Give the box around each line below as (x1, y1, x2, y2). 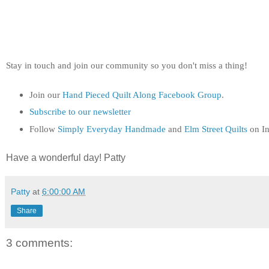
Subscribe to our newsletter (29, 106, 131, 117)
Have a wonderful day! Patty (6, 152, 125, 163)
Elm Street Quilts (184, 123, 247, 134)
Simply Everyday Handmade (57, 123, 166, 134)
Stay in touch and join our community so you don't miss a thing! (6, 59, 250, 70)
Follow (29, 123, 58, 134)
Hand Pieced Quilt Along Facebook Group (62, 89, 222, 100)
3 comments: (6, 236, 73, 249)
